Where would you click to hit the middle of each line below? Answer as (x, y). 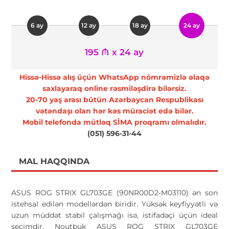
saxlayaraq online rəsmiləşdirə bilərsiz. (114, 88)
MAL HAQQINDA (54, 161)
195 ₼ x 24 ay (114, 52)
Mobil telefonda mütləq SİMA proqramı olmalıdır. (114, 122)
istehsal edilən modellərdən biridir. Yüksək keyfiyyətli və (114, 204)
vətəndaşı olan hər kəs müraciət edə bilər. (114, 111)
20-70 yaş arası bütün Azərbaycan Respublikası (114, 99)
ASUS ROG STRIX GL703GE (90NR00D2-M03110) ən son (114, 192)
